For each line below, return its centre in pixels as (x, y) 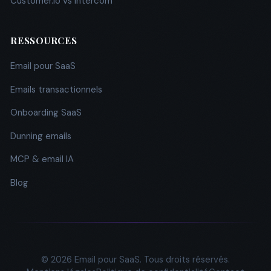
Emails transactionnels (56, 89)
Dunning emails (41, 136)
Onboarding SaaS (46, 113)
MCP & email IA (42, 159)
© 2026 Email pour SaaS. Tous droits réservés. (135, 259)
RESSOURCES (44, 40)
